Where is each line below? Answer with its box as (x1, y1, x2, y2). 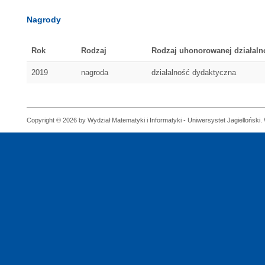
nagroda (81, 68, 108, 77)
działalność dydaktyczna (151, 68, 236, 77)
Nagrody (27, 15, 61, 24)
